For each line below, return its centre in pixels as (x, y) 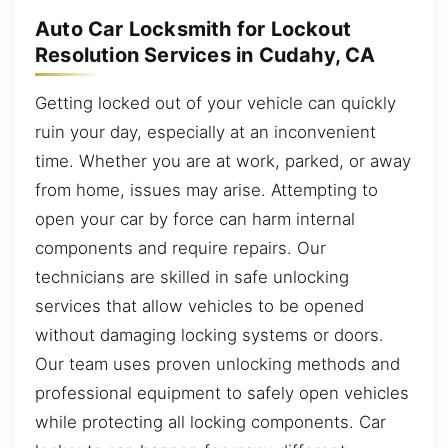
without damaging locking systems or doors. (209, 334)
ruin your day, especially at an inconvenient (205, 131)
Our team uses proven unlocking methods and (217, 363)
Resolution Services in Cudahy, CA (205, 55)
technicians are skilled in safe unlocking (192, 276)
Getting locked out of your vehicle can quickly (215, 102)
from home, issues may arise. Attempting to (206, 189)
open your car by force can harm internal (195, 218)
